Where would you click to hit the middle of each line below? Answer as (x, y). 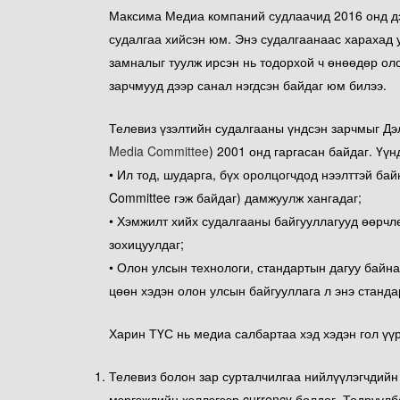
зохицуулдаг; (146, 244)
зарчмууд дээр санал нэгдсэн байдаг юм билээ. (248, 85)
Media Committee (159, 151)
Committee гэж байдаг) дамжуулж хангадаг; (235, 197)
